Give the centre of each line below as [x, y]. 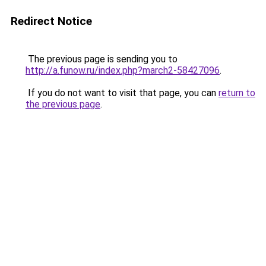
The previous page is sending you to [102, 59]
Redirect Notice [51, 21]
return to [237, 93]
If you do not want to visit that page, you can [122, 93]
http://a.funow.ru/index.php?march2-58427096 [123, 70]
